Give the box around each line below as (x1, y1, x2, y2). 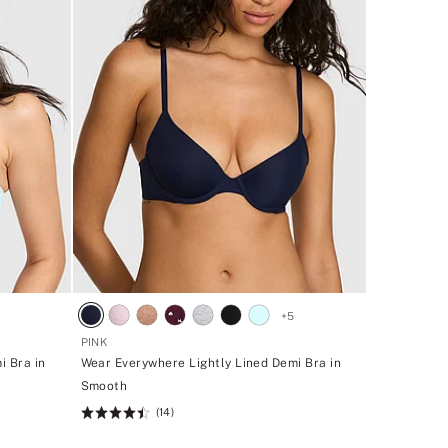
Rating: (80, 408, 128, 423)
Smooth (80, 378, 128, 393)
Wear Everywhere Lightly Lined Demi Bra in (80, 355, 342, 370)
